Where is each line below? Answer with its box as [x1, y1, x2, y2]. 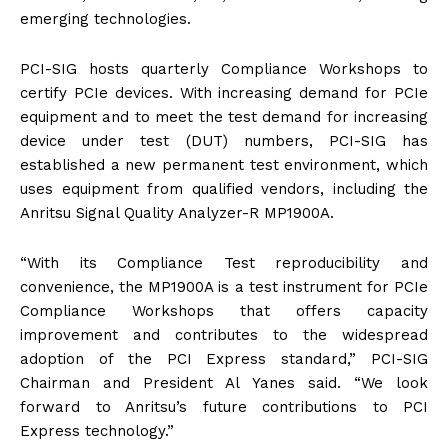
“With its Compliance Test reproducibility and [20, 254, 428, 273]
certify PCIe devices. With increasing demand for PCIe [20, 84, 428, 103]
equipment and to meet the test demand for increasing [20, 108, 428, 127]
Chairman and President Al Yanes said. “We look [20, 374, 428, 393]
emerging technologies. [20, 10, 191, 29]
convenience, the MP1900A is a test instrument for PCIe [20, 278, 428, 297]
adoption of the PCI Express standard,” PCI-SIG [20, 350, 428, 369]
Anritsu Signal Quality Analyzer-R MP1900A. [20, 204, 334, 223]
